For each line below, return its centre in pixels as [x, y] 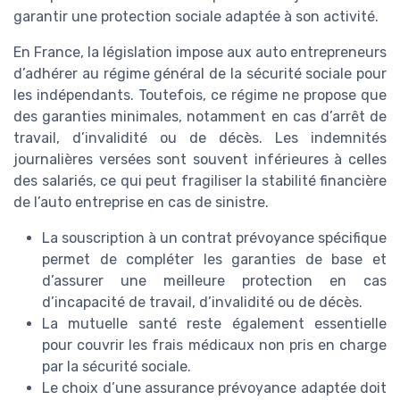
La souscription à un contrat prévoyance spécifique [214, 238]
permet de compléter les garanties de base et [214, 260]
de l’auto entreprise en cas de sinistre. [141, 203]
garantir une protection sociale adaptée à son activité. [196, 17]
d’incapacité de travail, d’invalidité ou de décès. [202, 303]
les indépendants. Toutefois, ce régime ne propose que [200, 96]
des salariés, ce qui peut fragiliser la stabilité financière [200, 181]
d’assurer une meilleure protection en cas [214, 281]
